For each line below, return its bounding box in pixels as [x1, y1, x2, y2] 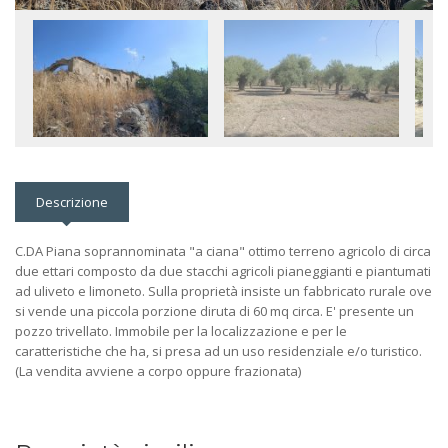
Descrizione [36, 192, 108, 211]
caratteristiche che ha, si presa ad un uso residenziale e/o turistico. [15, 341, 422, 360]
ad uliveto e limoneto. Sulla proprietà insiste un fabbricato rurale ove [15, 281, 432, 300]
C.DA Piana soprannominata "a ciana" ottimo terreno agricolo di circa [15, 241, 431, 260]
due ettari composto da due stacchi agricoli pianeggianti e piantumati [15, 261, 431, 280]
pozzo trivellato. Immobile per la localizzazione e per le [15, 321, 347, 340]
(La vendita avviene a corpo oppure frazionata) [15, 361, 301, 380]
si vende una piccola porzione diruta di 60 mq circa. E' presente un [15, 301, 414, 320]
